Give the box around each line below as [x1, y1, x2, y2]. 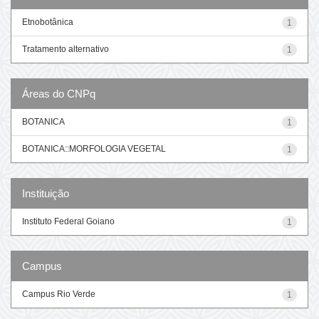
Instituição [22, 187, 69, 199]
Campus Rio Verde [22, 288, 95, 299]
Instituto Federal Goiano [22, 216, 115, 226]
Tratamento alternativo [22, 43, 109, 54]
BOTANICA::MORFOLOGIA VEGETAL [22, 143, 166, 154]
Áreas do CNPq [22, 87, 95, 100]
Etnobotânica [22, 16, 73, 27]
